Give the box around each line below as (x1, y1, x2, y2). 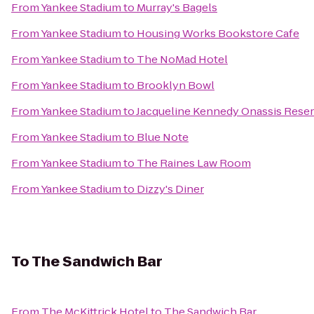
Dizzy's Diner (137, 182, 204, 196)
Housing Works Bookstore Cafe (137, 26, 299, 41)
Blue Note (137, 130, 189, 144)
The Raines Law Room (137, 156, 251, 170)
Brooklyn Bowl (137, 78, 214, 93)
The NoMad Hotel (137, 52, 228, 67)
